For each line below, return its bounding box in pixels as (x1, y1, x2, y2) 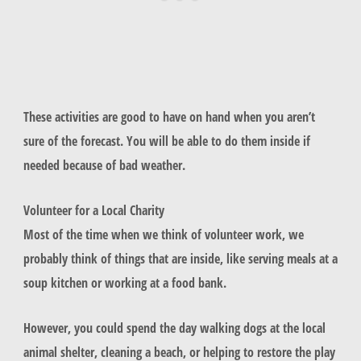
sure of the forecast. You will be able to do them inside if (23, 131, 310, 150)
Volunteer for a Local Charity (23, 201, 164, 220)
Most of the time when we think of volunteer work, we (23, 225, 304, 244)
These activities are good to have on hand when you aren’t (23, 106, 315, 126)
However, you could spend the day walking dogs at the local (23, 318, 326, 338)
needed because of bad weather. (23, 155, 189, 174)
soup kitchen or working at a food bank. (23, 273, 226, 293)
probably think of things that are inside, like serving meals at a (23, 249, 338, 268)
